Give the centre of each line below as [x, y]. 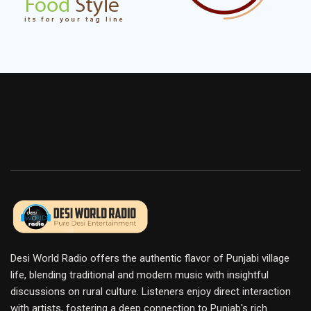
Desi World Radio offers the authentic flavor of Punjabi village [150, 259]
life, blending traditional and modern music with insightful [140, 275]
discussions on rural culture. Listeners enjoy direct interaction [151, 292]
